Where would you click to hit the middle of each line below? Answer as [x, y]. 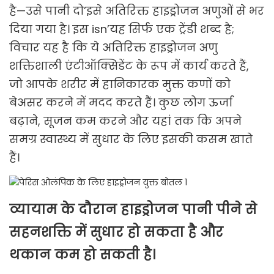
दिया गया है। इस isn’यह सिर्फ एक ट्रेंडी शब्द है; [122, 29]
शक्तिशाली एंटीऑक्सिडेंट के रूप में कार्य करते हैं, [129, 66]
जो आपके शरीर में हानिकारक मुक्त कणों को [120, 84]
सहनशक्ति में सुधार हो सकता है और [116, 232]
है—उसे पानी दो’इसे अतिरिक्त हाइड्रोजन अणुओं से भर [137, 11]
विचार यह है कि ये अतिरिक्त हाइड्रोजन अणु [113, 48]
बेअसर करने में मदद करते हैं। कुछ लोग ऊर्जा [121, 103]
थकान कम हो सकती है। [82, 255]
